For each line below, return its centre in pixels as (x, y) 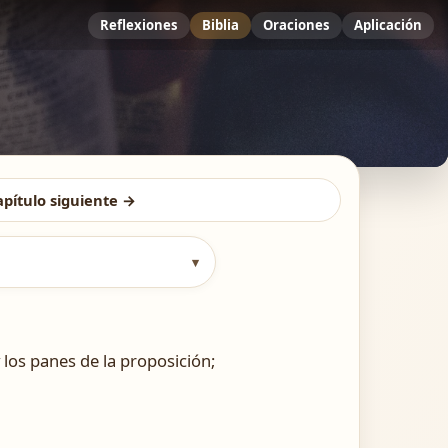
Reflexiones (139, 24)
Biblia (220, 24)
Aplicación (388, 24)
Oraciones (296, 24)
